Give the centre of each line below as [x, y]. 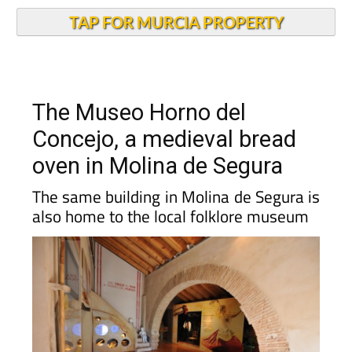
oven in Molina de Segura [157, 166]
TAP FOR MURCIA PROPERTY [176, 22]
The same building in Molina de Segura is [176, 196]
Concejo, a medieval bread [164, 139]
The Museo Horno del [139, 112]
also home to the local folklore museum [170, 216]
